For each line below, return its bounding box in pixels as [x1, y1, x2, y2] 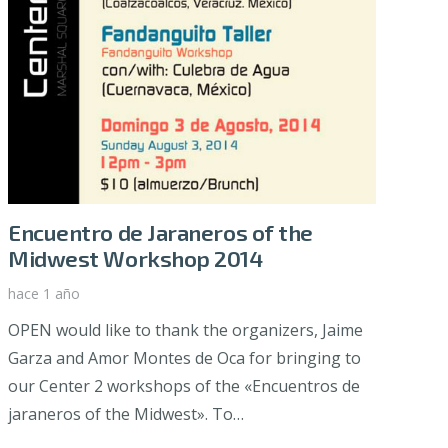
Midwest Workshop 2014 [8, 244, 263, 272]
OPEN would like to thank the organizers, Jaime [8, 318, 363, 341]
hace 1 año [8, 283, 80, 303]
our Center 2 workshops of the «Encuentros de [8, 374, 360, 397]
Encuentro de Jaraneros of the [8, 218, 314, 246]
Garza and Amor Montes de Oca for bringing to [8, 346, 361, 369]
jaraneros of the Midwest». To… [8, 402, 244, 425]
